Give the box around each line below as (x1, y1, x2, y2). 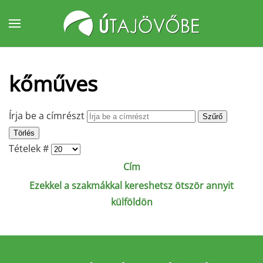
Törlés (14, 129, 35, 137)
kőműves (9, 69, 97, 97)
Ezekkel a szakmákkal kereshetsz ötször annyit (29, 179, 234, 192)
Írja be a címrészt (9, 109, 87, 122)
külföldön (110, 195, 153, 208)
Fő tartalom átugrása (26, 27, 120, 40)
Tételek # (9, 142, 51, 155)
